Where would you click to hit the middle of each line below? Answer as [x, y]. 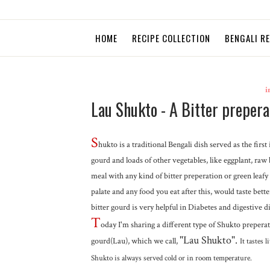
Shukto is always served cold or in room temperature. [171, 258]
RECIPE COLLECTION [171, 38]
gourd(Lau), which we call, [135, 241]
